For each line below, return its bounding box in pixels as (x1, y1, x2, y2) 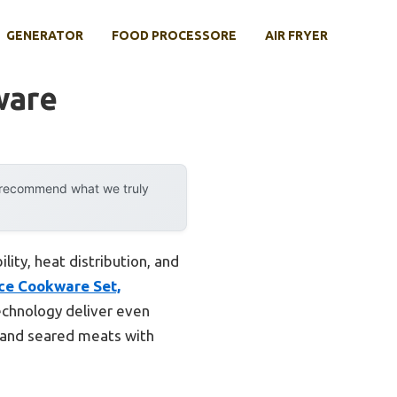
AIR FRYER (265, 28, 328, 43)
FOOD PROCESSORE (112, 28, 237, 43)
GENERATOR (6, 28, 83, 43)
